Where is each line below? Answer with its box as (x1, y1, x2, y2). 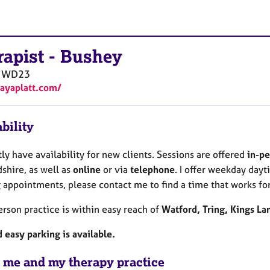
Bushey (60, 45, 122, 67)
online (73, 163, 101, 175)
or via (101, 163, 130, 175)
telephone (130, 163, 175, 175)
